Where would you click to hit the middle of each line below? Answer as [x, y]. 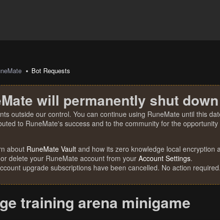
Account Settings [165, 158]
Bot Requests [51, 70]
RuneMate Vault [51, 149]
